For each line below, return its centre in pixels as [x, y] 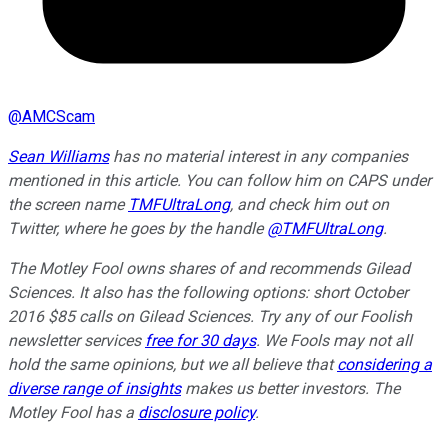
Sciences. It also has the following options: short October [208, 293]
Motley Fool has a [73, 413]
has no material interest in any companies [258, 157]
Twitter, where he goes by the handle [137, 229]
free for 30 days [200, 341]
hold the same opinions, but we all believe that [172, 365]
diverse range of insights [94, 389]
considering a [384, 365]
